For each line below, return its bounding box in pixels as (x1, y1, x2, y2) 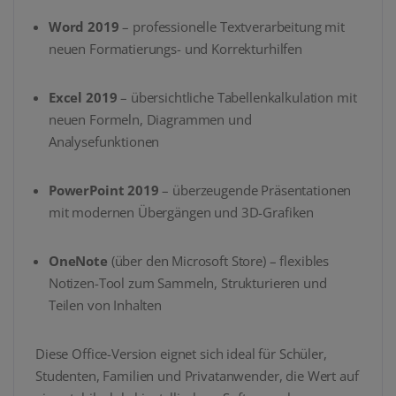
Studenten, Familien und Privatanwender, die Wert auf (35, 367, 359, 385)
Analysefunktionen (48, 133, 160, 151)
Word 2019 (48, 18, 119, 36)
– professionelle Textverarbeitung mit (118, 18, 346, 36)
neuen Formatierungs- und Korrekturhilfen (48, 40, 303, 58)
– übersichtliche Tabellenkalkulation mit (117, 88, 357, 107)
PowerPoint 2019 (48, 181, 159, 200)
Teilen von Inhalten (48, 296, 163, 315)
